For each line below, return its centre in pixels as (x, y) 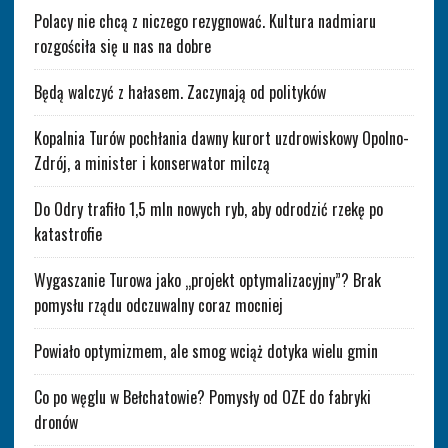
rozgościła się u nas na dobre (122, 45)
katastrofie (67, 233)
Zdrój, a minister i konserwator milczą (151, 162)
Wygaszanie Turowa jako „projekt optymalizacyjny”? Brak (207, 279)
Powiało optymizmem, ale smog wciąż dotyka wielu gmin (205, 350)
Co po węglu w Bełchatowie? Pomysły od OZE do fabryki (202, 396)
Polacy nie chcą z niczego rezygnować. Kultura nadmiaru (204, 20)
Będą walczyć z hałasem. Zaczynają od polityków (179, 91)
